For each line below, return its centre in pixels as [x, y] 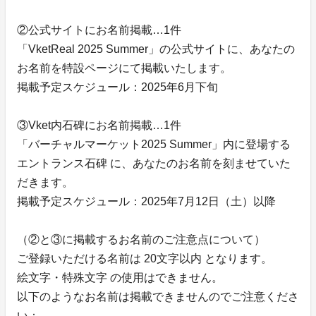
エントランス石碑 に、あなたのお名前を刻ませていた [154, 164]
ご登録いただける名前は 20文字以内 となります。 [145, 259]
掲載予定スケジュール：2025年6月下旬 [117, 87]
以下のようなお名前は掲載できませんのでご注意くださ [158, 297]
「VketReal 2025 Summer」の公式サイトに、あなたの [156, 49]
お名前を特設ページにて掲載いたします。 [124, 68]
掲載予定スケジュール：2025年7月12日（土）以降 [146, 202]
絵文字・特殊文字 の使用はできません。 [120, 278]
